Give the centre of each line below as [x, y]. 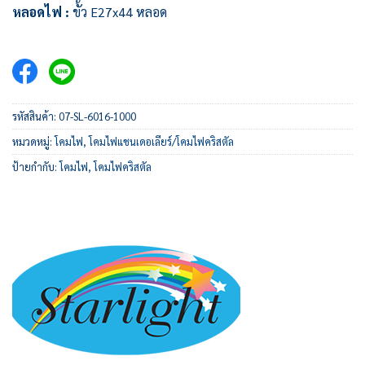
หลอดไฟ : [41, 11]
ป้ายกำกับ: [36, 167]
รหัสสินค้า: [35, 117]
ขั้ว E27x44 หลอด [118, 11]
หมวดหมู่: [33, 142]
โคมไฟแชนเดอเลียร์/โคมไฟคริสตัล [161, 142]
